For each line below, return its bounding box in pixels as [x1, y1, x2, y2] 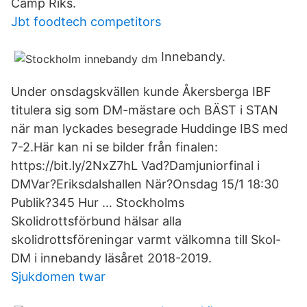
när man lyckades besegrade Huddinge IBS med [11, 121, 288, 136]
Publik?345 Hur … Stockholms [11, 195, 184, 210]
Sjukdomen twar [11, 269, 106, 284]
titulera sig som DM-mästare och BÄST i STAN [11, 103, 278, 117]
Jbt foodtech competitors [11, 14, 161, 29]
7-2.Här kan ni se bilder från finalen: [11, 140, 218, 154]
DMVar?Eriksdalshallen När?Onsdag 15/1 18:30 [11, 177, 279, 191]
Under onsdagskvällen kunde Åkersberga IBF [11, 84, 271, 99]
